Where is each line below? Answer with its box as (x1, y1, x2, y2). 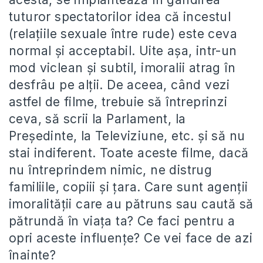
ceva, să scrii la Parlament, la (9, 111, 186, 126)
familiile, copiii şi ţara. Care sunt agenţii (9, 179, 248, 194)
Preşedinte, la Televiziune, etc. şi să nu (9, 128, 245, 143)
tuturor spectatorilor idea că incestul (9, 9, 231, 24)
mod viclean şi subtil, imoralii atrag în (9, 60, 235, 75)
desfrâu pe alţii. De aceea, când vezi (9, 77, 230, 92)
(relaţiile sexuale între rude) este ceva (9, 26, 237, 41)
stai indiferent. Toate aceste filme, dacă (9, 145, 249, 160)
